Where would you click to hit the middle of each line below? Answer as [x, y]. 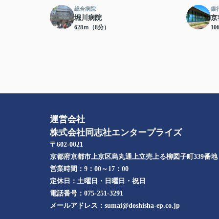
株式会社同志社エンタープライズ [116, 133]
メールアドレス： [77, 206]
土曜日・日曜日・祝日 [111, 181]
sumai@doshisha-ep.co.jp [142, 206]
